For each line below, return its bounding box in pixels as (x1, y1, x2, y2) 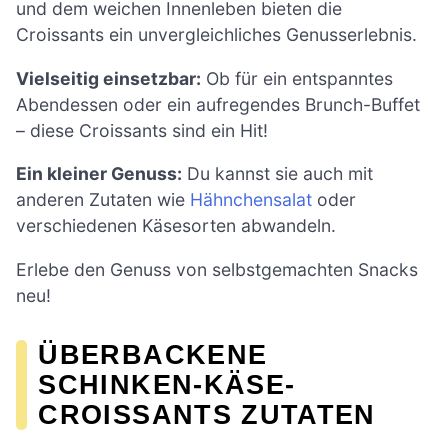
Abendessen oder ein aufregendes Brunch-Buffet (16, 93, 420, 115)
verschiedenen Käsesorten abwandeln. (16, 215, 336, 237)
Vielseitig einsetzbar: (16, 67, 201, 89)
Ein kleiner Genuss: (16, 163, 182, 185)
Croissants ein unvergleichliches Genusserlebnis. (16, 24, 417, 46)
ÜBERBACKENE (38, 338, 268, 370)
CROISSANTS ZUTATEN (38, 398, 376, 430)
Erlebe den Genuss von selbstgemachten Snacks (16, 258, 418, 280)
